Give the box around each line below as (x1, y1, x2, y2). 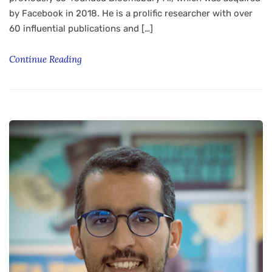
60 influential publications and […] (9, 23, 153, 34)
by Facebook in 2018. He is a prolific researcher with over (9, 8, 253, 19)
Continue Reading (9, 53, 84, 65)
